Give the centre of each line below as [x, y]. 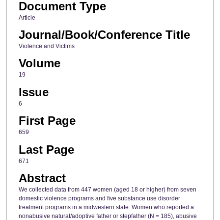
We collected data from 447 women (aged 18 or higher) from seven [107, 190]
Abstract [42, 178]
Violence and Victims [46, 46]
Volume [39, 63]
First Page [47, 121]
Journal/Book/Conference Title [104, 35]
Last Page [46, 149]
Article [27, 17]
